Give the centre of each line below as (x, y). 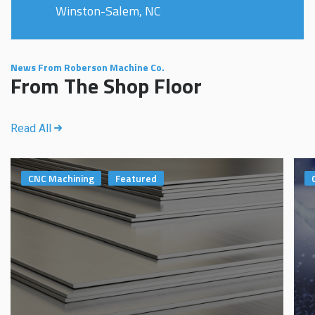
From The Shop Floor (106, 86)
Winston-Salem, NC (108, 11)
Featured (136, 178)
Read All (32, 129)
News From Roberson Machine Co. (88, 67)
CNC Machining (61, 178)
